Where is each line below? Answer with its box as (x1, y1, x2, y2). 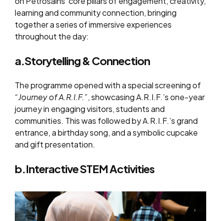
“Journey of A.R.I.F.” (15, 91, 88, 102)
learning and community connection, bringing (15, 7, 177, 18)
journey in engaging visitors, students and (15, 103, 165, 114)
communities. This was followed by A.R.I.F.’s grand (15, 115, 198, 126)
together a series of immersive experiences (15, 19, 172, 30)
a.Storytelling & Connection (15, 53, 150, 68)
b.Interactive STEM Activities (15, 161, 154, 176)
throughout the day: (15, 31, 89, 41)
